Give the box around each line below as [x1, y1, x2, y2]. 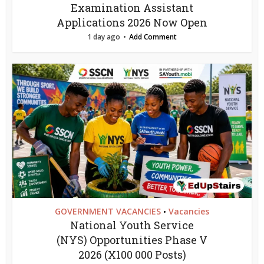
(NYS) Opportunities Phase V [57, 233, 207, 247]
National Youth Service [70, 218, 194, 233]
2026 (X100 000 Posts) [78, 247, 186, 262]
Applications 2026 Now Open [57, 15, 207, 30]
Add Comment [129, 32, 177, 42]
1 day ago [87, 32, 120, 42]
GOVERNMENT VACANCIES [55, 206, 161, 217]
